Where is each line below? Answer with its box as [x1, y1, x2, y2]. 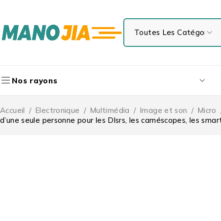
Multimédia [89, 106, 130, 115]
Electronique [35, 106, 80, 115]
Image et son [140, 106, 187, 115]
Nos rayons [12, 75, 58, 85]
